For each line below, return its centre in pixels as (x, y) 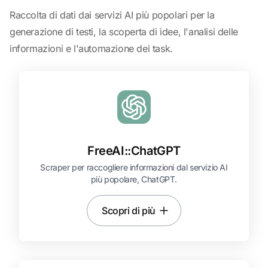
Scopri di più (129, 211)
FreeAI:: (109, 151)
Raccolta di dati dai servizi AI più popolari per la (112, 15)
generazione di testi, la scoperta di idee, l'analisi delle (124, 32)
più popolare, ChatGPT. (134, 179)
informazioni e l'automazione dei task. (91, 48)
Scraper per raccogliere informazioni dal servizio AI (134, 167)
